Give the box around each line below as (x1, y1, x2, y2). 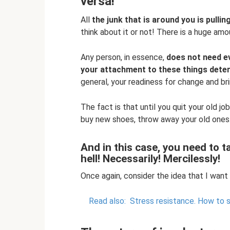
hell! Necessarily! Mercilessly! (81, 152, 220, 165)
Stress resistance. (130, 196, 196, 206)
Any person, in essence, (81, 52, 166, 62)
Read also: (89, 196, 126, 206)
